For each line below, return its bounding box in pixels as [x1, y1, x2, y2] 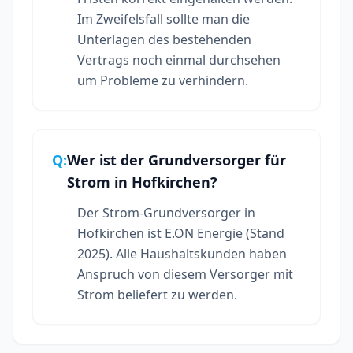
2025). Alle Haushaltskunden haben [77, 244, 287, 262]
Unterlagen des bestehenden [77, 30, 251, 48]
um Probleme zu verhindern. [77, 71, 248, 89]
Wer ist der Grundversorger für [67, 150, 286, 169]
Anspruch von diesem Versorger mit [77, 265, 293, 283]
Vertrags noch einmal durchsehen [77, 50, 281, 69]
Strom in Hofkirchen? [67, 172, 217, 191]
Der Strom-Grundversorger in [77, 203, 255, 221]
